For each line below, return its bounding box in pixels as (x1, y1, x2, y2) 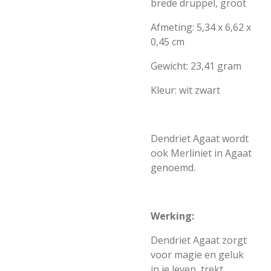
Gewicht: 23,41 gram (151, 59, 241, 73)
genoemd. (151, 161, 195, 174)
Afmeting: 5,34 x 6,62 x (151, 21, 251, 34)
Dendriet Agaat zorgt (151, 233, 247, 247)
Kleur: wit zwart (151, 83, 220, 97)
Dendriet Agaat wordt (151, 132, 249, 145)
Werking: (151, 209, 194, 223)
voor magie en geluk (151, 248, 244, 261)
